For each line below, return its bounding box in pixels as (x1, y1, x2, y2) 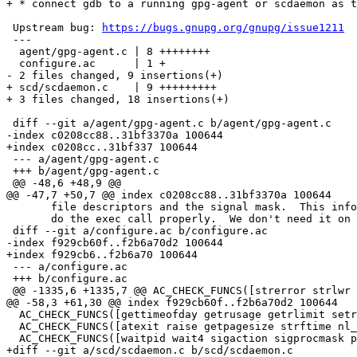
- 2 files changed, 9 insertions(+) (6, 69, 223, 82)
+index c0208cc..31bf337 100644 (6, 141, 198, 154)
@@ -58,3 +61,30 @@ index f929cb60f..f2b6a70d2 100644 (6, 296, 338, 309)
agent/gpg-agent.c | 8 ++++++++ (6, 45, 19, 58)
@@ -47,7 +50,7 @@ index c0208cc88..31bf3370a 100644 (6, 189, 331, 202)
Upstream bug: (13, 22, 102, 34)
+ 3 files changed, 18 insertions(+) (6, 93, 229, 106)
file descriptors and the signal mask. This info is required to (6, 201, 51, 214)
